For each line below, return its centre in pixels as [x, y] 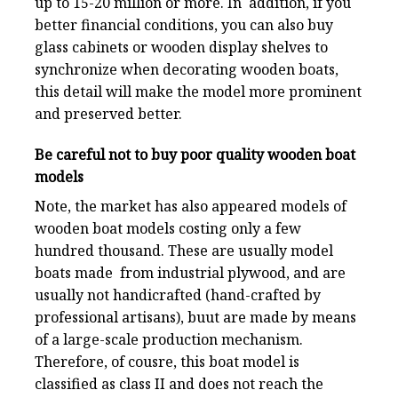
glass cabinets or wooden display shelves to [181, 48]
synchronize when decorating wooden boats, [187, 70]
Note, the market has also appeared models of [191, 207]
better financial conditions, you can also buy [184, 25]
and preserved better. [108, 114]
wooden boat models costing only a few [168, 229]
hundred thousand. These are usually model [184, 251]
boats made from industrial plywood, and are [190, 273]
